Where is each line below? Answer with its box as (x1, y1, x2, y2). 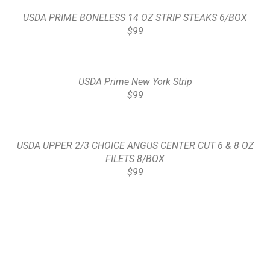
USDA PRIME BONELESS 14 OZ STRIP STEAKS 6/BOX (23, 12, 247, 24)
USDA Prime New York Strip (78, 76, 192, 87)
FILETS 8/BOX (105, 153, 165, 165)
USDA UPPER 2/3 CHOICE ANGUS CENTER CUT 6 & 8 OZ (16, 140, 254, 151)
